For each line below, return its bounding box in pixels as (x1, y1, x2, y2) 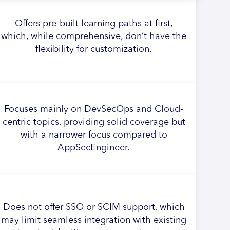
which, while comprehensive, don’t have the (1, 32, 187, 41)
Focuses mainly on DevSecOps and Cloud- (4, 104, 184, 114)
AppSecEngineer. (57, 143, 130, 152)
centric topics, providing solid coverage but (2, 117, 185, 127)
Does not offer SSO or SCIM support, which (3, 203, 185, 212)
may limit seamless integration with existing (1, 216, 187, 225)
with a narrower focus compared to (20, 130, 167, 140)
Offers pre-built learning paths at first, (14, 19, 173, 28)
